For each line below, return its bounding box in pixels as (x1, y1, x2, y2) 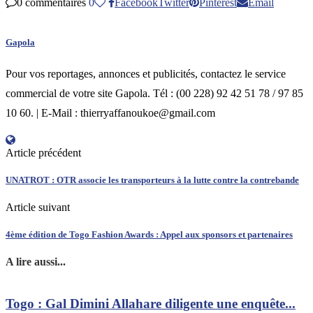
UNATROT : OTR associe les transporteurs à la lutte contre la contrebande (6, 174, 299, 185)
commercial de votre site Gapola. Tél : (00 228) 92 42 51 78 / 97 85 (6, 87, 303, 99)
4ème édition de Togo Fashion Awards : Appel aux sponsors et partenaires (6, 229, 293, 240)
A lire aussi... (6, 256, 66, 268)
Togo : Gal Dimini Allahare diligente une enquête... (6, 296, 296, 312)
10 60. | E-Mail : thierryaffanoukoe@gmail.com (6, 106, 215, 119)
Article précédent (6, 146, 81, 159)
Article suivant (6, 201, 70, 213)
